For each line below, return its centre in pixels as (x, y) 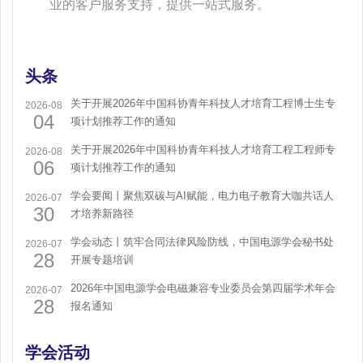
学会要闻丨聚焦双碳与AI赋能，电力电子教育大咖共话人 (202, 195)
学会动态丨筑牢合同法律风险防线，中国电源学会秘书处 (202, 241)
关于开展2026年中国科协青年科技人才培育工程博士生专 (203, 103)
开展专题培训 (102, 259)
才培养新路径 (102, 213)
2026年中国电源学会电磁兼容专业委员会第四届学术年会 (203, 288)
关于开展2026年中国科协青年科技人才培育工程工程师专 (203, 149)
